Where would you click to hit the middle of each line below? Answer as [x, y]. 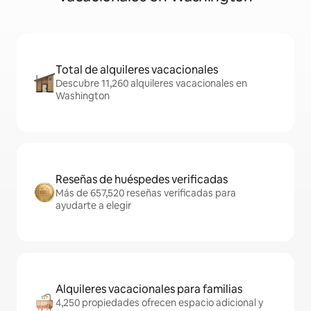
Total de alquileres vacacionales [137, 70]
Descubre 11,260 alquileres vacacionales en [151, 83]
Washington [83, 96]
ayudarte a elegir [93, 205]
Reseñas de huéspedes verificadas [142, 179]
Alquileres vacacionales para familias [149, 289]
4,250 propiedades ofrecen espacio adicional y [159, 303]
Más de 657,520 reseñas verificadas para [146, 193]
